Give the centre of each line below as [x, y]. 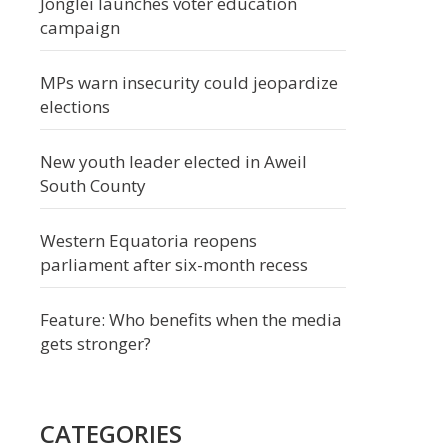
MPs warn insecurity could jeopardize [189, 82]
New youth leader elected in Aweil [173, 161]
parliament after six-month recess [174, 264]
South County [93, 185]
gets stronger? [95, 343]
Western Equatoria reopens [148, 240]
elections [75, 106]
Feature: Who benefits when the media [191, 319]
